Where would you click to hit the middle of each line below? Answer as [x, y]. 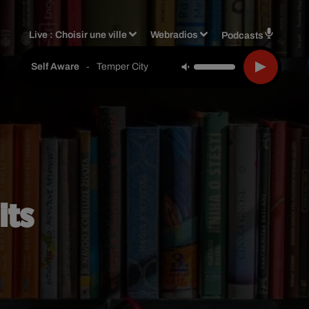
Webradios [175, 34]
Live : [42, 34]
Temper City [122, 66]
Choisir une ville [91, 34]
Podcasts [242, 35]
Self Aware [55, 67]
